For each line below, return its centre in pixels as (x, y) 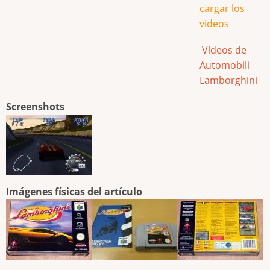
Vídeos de (223, 50)
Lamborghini (228, 80)
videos (214, 23)
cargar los (222, 8)
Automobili (224, 65)
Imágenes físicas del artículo (74, 192)
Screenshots (35, 107)
